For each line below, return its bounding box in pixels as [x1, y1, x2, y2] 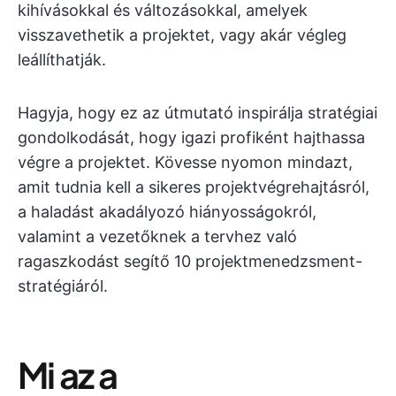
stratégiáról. [18, 277, 108, 295]
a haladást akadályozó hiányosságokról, [18, 202, 316, 221]
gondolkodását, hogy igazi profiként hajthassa [18, 128, 365, 147]
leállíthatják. [18, 50, 106, 69]
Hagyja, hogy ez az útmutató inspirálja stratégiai [18, 103, 377, 122]
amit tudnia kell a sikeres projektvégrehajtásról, [18, 178, 369, 196]
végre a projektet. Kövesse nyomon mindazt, [18, 153, 353, 171]
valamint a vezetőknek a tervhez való [18, 227, 297, 246]
